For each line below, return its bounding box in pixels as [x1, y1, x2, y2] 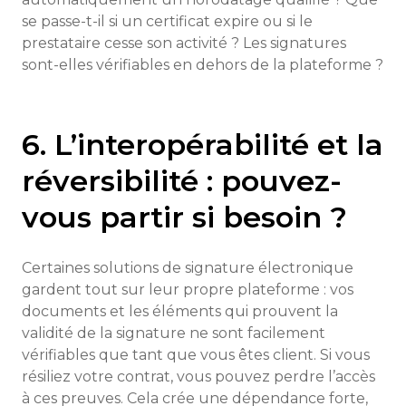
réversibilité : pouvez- [22, 163, 342, 198]
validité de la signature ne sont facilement [22, 324, 325, 342]
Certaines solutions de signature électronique [22, 259, 353, 276]
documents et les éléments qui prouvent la [22, 303, 338, 320]
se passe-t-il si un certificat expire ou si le [22, 13, 313, 30]
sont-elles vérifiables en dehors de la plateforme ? [22, 56, 383, 73]
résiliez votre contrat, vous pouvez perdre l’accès [22, 368, 375, 385]
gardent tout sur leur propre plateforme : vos [22, 281, 353, 298]
